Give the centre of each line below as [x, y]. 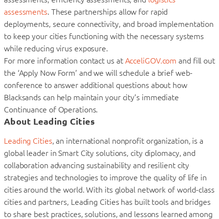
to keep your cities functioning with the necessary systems [104, 36]
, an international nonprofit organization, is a [128, 141]
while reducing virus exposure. [56, 48]
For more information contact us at [65, 60]
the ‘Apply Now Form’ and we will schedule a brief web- [98, 73]
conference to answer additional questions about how [96, 85]
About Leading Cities [50, 121]
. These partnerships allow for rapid [108, 11]
